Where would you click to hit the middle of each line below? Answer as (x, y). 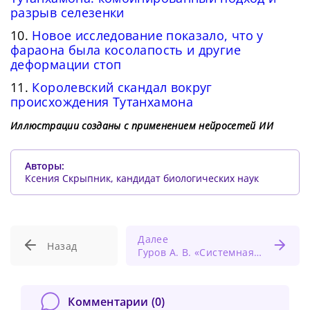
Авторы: (45, 166)
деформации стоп (66, 65)
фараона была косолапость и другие (126, 50)
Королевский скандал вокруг (122, 88)
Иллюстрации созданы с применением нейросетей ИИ (142, 126)
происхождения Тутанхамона (102, 102)
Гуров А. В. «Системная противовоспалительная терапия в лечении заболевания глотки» (196, 253)
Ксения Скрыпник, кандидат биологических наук (142, 179)
